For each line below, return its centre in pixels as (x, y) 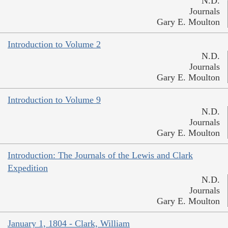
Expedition (28, 168)
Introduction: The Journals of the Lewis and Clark (100, 155)
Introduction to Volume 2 (54, 44)
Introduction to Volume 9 (54, 99)
